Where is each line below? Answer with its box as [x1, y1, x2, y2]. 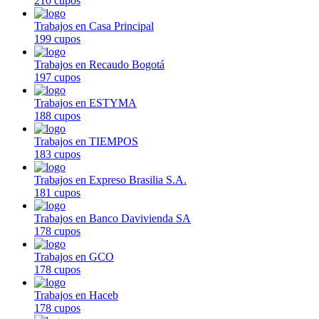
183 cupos [34, 147, 80, 160]
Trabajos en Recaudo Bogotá [34, 58, 164, 70]
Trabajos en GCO [34, 250, 114, 263]
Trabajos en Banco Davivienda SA [34, 211, 191, 224]
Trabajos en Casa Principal [34, 19, 154, 32]
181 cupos [34, 186, 80, 199]
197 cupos [34, 70, 80, 83]
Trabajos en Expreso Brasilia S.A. [34, 173, 187, 186]
